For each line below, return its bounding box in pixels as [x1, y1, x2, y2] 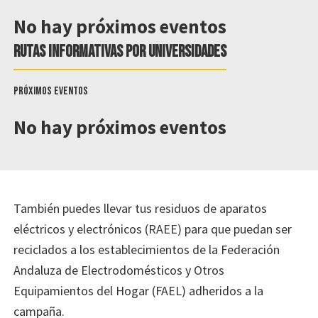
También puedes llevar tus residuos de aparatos [13, 199, 268, 216]
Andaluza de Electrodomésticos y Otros [13, 261, 225, 278]
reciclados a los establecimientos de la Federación [13, 241, 280, 258]
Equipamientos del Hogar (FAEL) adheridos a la [13, 282, 264, 299]
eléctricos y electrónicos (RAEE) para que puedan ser [13, 220, 292, 237]
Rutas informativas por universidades [13, 42, 227, 62]
